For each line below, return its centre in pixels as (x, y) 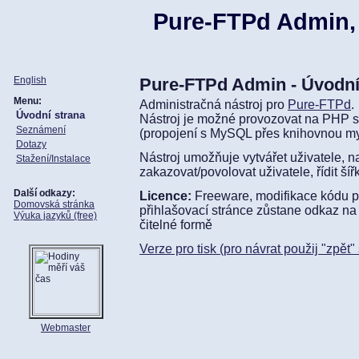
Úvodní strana (50, 115)
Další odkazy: (44, 193)
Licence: (165, 196)
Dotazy (31, 144)
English (30, 80)
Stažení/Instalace (53, 159)
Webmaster (66, 328)
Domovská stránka (54, 204)
